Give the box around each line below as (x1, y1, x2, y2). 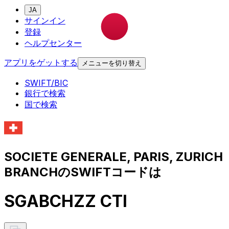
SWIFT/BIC (25, 78, 68, 88)
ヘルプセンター (25, 38, 82, 49)
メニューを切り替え (82, 59, 142, 67)
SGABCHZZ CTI (4, 191, 127, 212)
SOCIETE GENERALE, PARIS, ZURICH (4, 149, 223, 164)
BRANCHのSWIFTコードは (4, 164, 162, 179)
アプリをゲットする (4, 57, 78, 68)
